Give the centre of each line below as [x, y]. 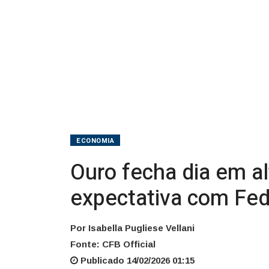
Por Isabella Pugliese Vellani [132, 228]
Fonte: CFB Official [113, 244]
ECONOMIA [95, 141]
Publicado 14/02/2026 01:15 [136, 260]
